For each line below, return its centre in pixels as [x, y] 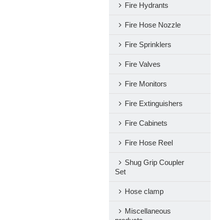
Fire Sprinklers [148, 44]
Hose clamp [144, 191]
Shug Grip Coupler [154, 162]
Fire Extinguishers [154, 103]
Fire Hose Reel [149, 142]
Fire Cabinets [146, 123]
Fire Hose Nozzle [153, 25]
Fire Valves [143, 64]
